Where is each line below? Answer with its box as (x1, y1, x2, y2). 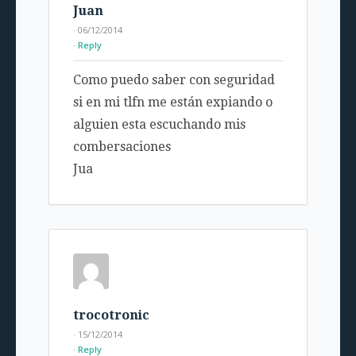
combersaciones (72, 139, 171, 155)
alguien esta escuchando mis (72, 117, 246, 133)
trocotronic (72, 308, 149, 323)
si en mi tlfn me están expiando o (72, 95, 273, 110)
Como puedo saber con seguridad (72, 72, 275, 88)
